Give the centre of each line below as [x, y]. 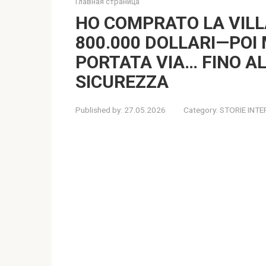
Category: [201, 110]
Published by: [99, 110]
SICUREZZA [122, 82]
